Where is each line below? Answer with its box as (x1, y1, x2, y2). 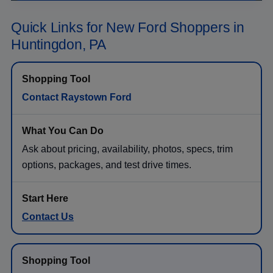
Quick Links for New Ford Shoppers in (11, 19, 244, 35)
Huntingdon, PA (11, 36, 106, 52)
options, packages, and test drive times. (22, 159, 191, 170)
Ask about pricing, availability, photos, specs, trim (22, 143, 233, 154)
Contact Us (22, 211, 74, 222)
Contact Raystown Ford (22, 91, 132, 102)
